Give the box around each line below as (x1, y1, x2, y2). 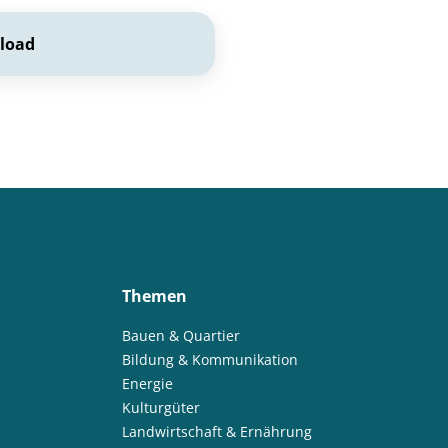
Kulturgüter (121, 398, 200, 418)
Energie (121, 374, 173, 394)
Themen (121, 285, 187, 308)
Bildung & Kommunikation (121, 350, 298, 370)
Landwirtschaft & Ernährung (121, 422, 312, 442)
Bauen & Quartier (121, 326, 240, 346)
